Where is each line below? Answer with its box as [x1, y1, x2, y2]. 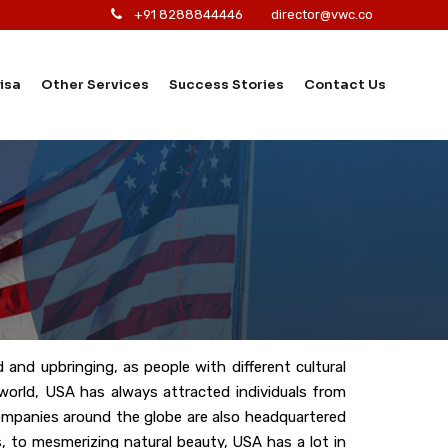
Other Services [41, 76, 149, 93]
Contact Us [304, 76, 386, 93]
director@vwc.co [271, 7, 373, 22]
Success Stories [169, 76, 284, 93]
